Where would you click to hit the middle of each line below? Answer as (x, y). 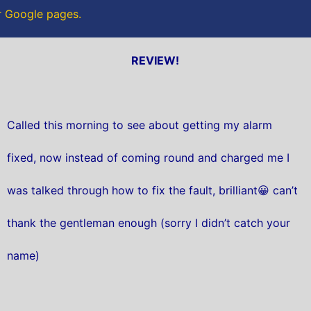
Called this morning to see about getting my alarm (139, 125)
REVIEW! (155, 60)
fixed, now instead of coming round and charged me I (148, 158)
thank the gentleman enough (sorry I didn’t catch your (148, 223)
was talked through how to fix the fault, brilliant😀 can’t (152, 191)
